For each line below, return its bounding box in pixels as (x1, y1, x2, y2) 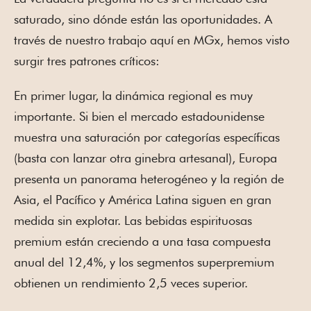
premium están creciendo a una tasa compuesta (14, 233, 271, 249)
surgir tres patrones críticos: (14, 53, 160, 68)
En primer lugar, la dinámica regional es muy (14, 87, 253, 103)
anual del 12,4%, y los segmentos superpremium (14, 254, 274, 269)
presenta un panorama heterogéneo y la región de (14, 171, 284, 186)
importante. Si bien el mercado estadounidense (14, 108, 264, 124)
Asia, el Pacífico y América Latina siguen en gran (14, 192, 271, 207)
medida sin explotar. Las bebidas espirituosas (14, 212, 252, 228)
